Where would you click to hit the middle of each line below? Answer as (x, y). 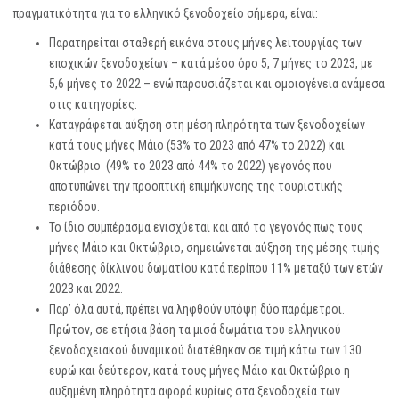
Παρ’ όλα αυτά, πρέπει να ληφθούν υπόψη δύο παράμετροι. (197, 309)
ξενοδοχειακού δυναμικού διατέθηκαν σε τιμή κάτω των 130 (205, 350)
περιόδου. (74, 207)
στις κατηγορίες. (93, 105)
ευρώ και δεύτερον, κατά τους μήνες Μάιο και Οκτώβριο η (199, 371)
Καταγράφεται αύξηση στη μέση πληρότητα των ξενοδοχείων (207, 125)
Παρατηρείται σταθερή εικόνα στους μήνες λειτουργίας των (205, 43)
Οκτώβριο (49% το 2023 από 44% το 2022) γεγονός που (191, 166)
